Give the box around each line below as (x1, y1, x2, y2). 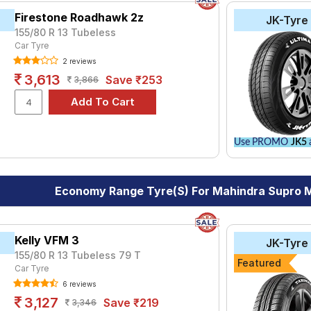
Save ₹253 (106, 73, 163, 87)
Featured (237, 257, 281, 269)
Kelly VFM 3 (15, 233, 80, 247)
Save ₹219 (103, 296, 160, 310)
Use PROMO (233, 137, 291, 147)
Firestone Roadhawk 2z (15, 10, 144, 24)
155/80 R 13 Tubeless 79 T (15, 249, 142, 261)
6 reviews (60, 280, 96, 288)
